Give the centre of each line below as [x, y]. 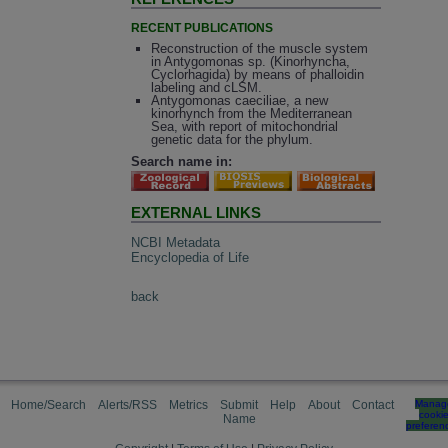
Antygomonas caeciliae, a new [239, 100]
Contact [373, 405]
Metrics [188, 405]
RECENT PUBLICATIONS [202, 28]
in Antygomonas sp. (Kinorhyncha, [250, 61]
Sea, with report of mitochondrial [244, 126]
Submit [239, 405]
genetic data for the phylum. [231, 139]
